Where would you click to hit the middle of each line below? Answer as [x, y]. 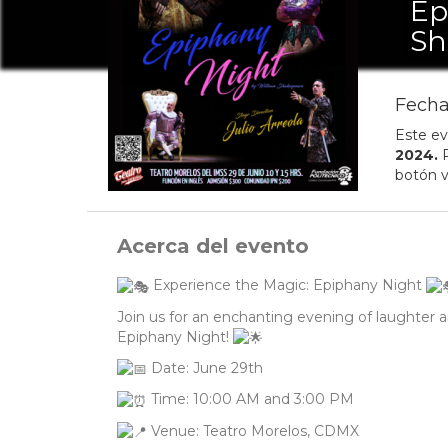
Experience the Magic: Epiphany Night [287, 285]
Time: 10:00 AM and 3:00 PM [250, 399]
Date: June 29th [205, 368]
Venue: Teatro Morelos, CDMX [253, 430]
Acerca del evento [213, 246]
